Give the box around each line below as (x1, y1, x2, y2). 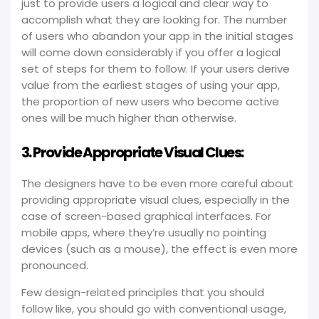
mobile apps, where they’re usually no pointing (21, 225, 266, 240)
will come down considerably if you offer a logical (21, 45, 281, 60)
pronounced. (21, 258, 88, 273)
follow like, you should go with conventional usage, (21, 301, 286, 316)
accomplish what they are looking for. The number (21, 12, 287, 27)
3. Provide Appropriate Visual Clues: (21, 142, 244, 162)
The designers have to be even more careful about (21, 176, 293, 191)
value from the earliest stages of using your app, (21, 78, 280, 93)
